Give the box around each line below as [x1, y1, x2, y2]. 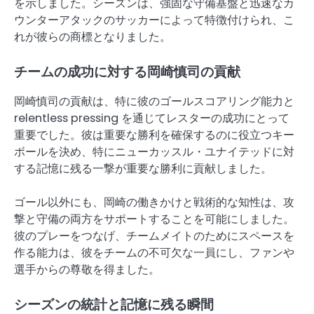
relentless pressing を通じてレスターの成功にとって [14, 109, 289, 126]
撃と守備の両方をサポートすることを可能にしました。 [14, 210, 294, 227]
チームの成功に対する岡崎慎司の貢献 [14, 63, 240, 80]
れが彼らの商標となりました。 [14, 28, 171, 45]
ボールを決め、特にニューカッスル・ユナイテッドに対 [14, 143, 294, 160]
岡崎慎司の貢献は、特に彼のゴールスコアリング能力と [14, 93, 294, 109]
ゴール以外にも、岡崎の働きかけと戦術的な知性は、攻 [14, 193, 294, 210]
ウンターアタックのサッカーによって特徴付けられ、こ [14, 11, 294, 28]
